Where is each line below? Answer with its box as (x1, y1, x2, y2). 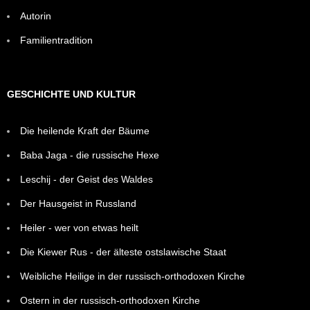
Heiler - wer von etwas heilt (20, 221, 138, 233)
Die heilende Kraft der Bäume (20, 125, 149, 136)
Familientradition (20, 34, 93, 46)
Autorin (20, 10, 51, 21)
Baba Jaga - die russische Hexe (20, 149, 159, 161)
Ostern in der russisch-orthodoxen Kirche (20, 294, 200, 306)
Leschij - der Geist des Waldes (20, 173, 153, 185)
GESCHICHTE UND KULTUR (7, 88, 136, 100)
